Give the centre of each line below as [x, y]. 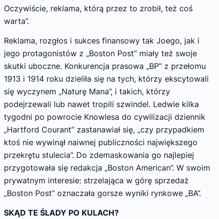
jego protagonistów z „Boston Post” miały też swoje [100, 54]
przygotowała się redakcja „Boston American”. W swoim [107, 168]
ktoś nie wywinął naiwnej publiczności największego [101, 142]
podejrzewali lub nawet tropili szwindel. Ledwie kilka [101, 104]
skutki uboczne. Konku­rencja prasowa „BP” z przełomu [105, 66]
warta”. [16, 21]
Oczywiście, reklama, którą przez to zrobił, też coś [98, 9]
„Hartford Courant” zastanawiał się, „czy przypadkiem [104, 130]
